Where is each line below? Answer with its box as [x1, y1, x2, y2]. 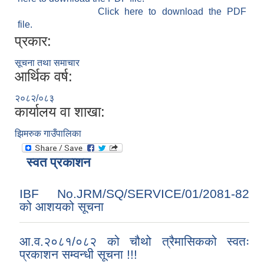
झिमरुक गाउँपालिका [15, 128, 81, 139]
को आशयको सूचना [19, 200, 104, 214]
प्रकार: [15, 33, 51, 49]
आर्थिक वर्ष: [15, 68, 72, 85]
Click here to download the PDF [97, 6, 246, 17]
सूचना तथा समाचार [15, 58, 80, 68]
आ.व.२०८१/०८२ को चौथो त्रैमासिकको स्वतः [19, 235, 249, 249]
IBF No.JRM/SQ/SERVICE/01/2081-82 [19, 187, 249, 201]
